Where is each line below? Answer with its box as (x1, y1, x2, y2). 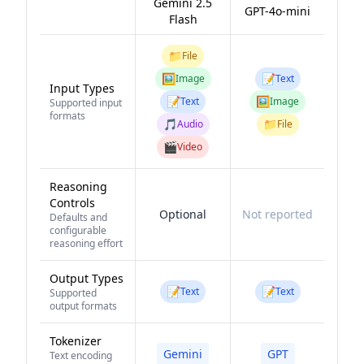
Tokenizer (50, 333, 102, 349)
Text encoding (50, 349, 112, 362)
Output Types (50, 271, 123, 286)
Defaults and (50, 210, 107, 224)
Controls (50, 195, 95, 210)
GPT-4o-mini (245, 3, 310, 19)
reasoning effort (50, 236, 123, 250)
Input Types (50, 80, 115, 96)
